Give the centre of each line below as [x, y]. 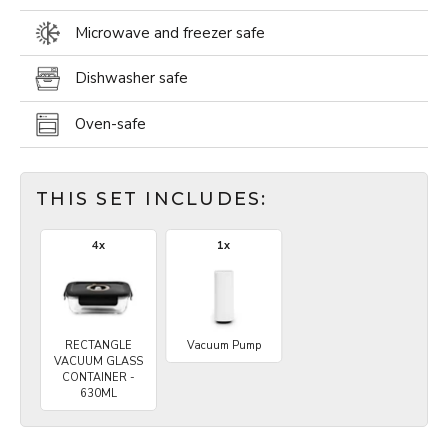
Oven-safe [110, 124]
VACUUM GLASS [99, 362]
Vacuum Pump [223, 346]
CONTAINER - [99, 378]
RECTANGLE [99, 346]
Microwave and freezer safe [170, 32]
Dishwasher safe [131, 78]
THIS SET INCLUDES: [152, 198]
